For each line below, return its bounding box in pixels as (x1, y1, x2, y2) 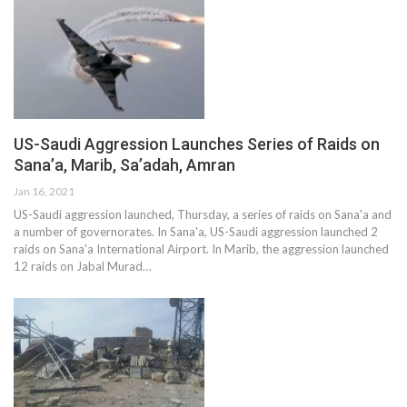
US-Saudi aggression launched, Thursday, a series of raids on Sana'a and (14, 206, 392, 222)
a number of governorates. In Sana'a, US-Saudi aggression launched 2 (14, 223, 378, 239)
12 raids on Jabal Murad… (14, 258, 151, 273)
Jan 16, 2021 (14, 184, 74, 198)
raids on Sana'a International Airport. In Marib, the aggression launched (14, 241, 389, 256)
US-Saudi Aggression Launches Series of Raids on (14, 134, 380, 154)
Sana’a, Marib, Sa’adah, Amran (14, 154, 235, 174)
